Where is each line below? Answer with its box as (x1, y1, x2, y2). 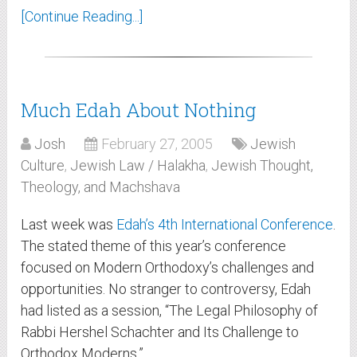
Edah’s (116, 216, 155, 233)
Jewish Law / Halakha (70, 157, 206, 175)
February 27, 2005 (101, 135, 214, 153)
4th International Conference (158, 216, 334, 233)
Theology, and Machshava (21, 178, 181, 196)
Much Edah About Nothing (21, 97, 257, 124)
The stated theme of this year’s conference (21, 237, 287, 255)
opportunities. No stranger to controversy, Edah (21, 280, 312, 298)
